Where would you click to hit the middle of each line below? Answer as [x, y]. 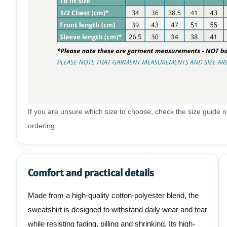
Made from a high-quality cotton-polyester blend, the [113, 196]
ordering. [42, 126]
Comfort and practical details [91, 173]
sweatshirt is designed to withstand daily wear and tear [118, 210]
